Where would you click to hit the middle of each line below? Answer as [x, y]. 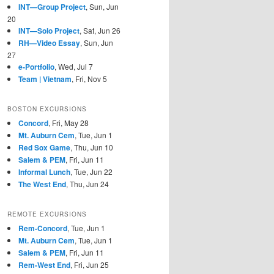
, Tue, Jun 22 [91, 171]
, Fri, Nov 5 [89, 78]
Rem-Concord [43, 228]
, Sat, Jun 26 [100, 30]
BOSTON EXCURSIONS [47, 109]
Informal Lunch [44, 172]
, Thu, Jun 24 [87, 183]
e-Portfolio [36, 66]
